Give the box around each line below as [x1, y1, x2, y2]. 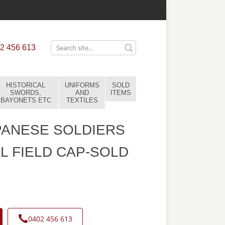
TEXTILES [66, 96, 98, 104]
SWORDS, [10, 89, 41, 96]
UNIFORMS [64, 81, 99, 89]
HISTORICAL [6, 81, 45, 89]
